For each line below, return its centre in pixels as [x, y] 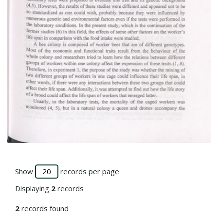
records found [44, 209]
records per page [89, 172]
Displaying [33, 189]
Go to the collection [40, 149]
